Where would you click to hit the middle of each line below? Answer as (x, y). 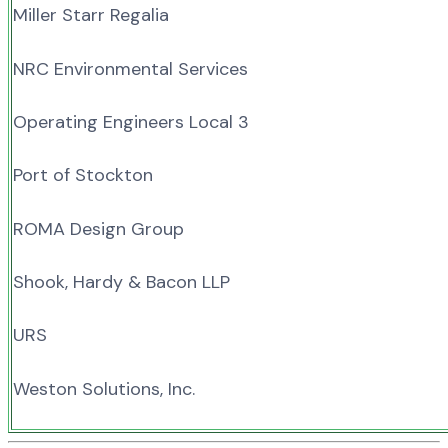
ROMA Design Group (98, 228)
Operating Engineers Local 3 (131, 121)
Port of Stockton (83, 175)
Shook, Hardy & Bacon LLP (121, 282)
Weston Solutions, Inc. (104, 388)
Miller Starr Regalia (91, 15)
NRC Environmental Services (130, 68)
